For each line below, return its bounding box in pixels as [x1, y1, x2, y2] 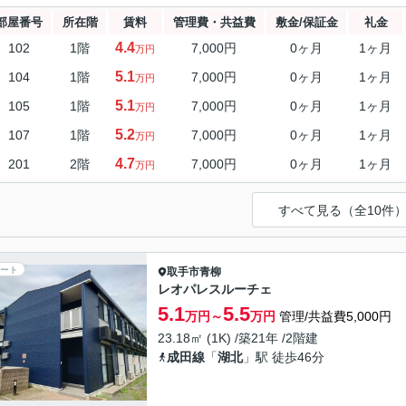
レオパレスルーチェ [158, 282, 272, 296]
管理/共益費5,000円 [279, 309, 391, 324]
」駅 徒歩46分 [243, 350, 324, 364]
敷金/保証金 [275, 15, 338, 29]
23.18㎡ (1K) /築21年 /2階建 [158, 331, 318, 345]
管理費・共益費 [172, 15, 256, 29]
